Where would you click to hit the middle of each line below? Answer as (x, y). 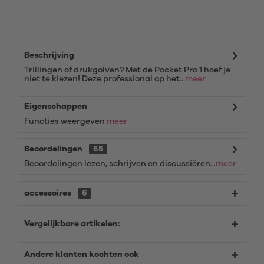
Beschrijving (49, 55)
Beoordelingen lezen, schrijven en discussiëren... (120, 164)
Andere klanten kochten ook (82, 255)
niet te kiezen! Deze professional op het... (105, 79)
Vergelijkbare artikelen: (72, 224)
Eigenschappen (56, 107)
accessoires (49, 193)
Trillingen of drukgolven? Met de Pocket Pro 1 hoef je (127, 70)
